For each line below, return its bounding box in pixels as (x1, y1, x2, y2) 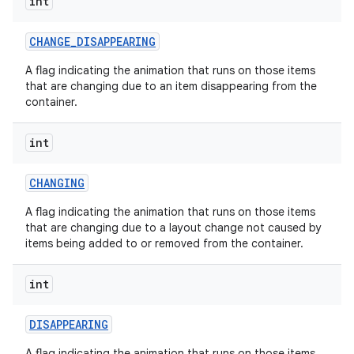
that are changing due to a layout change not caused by (25, 220, 322, 235)
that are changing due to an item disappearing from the (25, 79, 317, 93)
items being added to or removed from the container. (25, 236, 303, 250)
